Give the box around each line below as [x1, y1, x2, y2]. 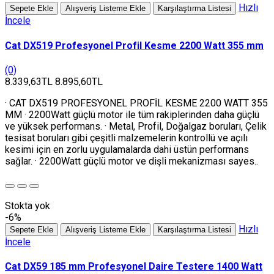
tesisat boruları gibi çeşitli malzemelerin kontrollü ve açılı [5, 131, 248, 144]
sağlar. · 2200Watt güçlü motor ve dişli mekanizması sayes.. [5, 155, 258, 167]
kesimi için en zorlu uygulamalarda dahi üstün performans [5, 143, 249, 155]
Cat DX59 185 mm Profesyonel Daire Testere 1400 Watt [5, 261, 262, 273]
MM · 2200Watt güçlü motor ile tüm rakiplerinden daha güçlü [5, 108, 259, 120]
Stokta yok [5, 199, 50, 212]
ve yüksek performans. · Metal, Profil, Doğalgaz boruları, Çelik [5, 120, 267, 132]
